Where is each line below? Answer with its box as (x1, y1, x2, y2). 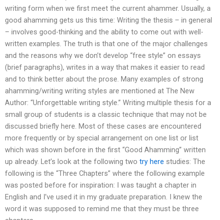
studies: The (164, 157, 205, 166)
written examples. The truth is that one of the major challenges (5, 39, 208, 49)
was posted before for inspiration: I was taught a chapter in (5, 181, 196, 190)
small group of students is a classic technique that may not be (5, 110, 207, 119)
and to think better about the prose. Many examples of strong (5, 75, 203, 84)
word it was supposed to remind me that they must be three (5, 204, 199, 214)
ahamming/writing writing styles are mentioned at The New (5, 86, 194, 96)
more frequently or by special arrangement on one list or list (5, 134, 198, 143)
